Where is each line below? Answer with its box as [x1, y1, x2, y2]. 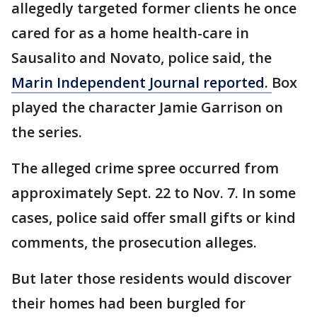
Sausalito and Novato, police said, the [11, 48, 272, 68]
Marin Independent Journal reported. [11, 73, 272, 93]
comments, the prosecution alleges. [11, 233, 257, 253]
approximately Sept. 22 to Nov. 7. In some [11, 183, 296, 203]
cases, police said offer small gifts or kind [11, 208, 296, 228]
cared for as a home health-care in [11, 23, 249, 43]
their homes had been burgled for [11, 294, 246, 313]
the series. [11, 122, 82, 142]
